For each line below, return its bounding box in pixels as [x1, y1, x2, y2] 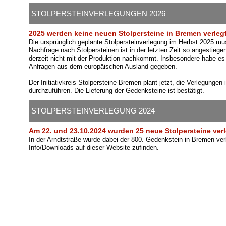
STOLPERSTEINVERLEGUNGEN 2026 [31, 9, 165, 18]
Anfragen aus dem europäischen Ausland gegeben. [28, 63, 177, 70]
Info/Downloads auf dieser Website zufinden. [28, 144, 159, 151]
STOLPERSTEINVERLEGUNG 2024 [31, 106, 155, 115]
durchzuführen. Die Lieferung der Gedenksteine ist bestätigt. [28, 87, 204, 94]
